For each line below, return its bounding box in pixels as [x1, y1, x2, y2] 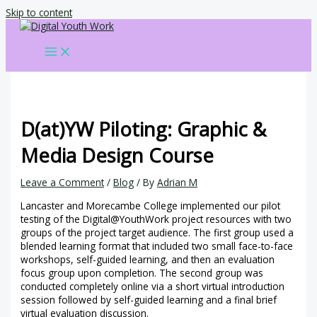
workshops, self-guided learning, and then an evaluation [21, 252, 275, 266]
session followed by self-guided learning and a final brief [21, 292, 277, 306]
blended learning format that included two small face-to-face [21, 238, 294, 253]
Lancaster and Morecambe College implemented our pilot [21, 198, 281, 212]
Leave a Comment [21, 175, 105, 190]
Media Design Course [21, 142, 214, 169]
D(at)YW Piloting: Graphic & [21, 116, 267, 143]
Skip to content [6, 6, 72, 19]
